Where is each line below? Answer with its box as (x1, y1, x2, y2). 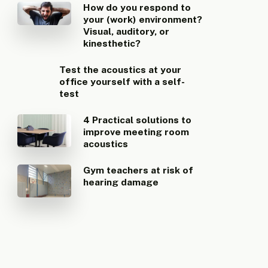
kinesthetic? (83, 37, 141, 49)
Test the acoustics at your (59, 63, 182, 75)
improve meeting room (83, 126, 190, 138)
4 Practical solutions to (83, 114, 192, 126)
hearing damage (83, 176, 159, 188)
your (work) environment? (83, 13, 203, 25)
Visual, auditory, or (83, 25, 170, 37)
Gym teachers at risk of (83, 164, 194, 176)
